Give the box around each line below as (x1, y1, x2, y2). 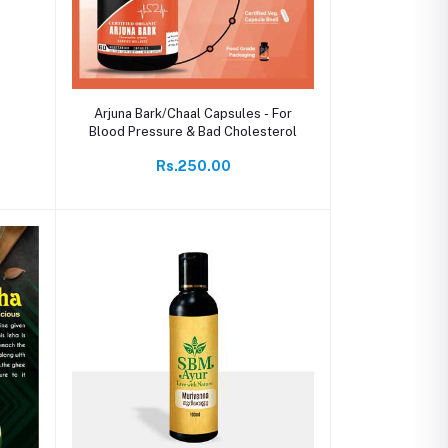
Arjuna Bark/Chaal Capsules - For (94, 106, 293, 122)
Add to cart (155, 99, 231, 115)
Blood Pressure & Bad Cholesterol (89, 124, 298, 140)
